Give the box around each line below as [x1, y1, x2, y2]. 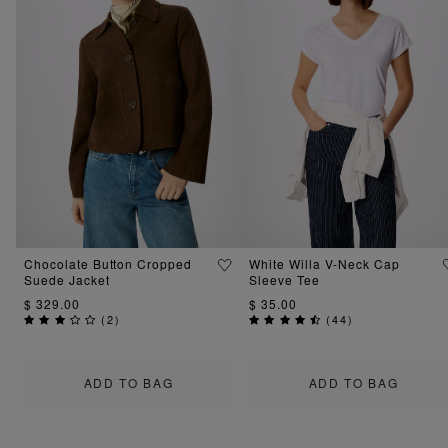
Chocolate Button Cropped [24, 254, 193, 272]
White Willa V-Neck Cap [249, 254, 401, 272]
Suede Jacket [24, 270, 110, 288]
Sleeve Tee [249, 270, 320, 288]
